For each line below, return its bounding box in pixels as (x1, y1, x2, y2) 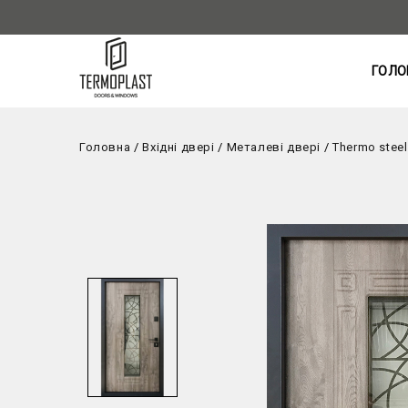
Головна (79, 140, 131, 154)
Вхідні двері (142, 140, 215, 154)
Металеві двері (226, 140, 321, 154)
